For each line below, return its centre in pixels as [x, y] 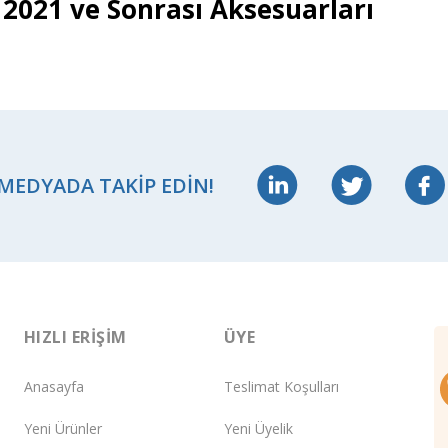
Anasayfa [54, 387]
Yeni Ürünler [63, 429]
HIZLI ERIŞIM [75, 336]
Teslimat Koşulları [281, 387]
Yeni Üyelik [258, 429]
